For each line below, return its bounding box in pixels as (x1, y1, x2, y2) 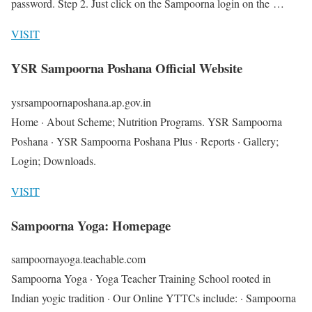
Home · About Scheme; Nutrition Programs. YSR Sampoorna (11, 114, 282, 129)
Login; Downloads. (11, 153, 96, 168)
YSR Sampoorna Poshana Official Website (11, 58, 242, 78)
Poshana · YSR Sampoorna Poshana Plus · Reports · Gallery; (11, 133, 279, 148)
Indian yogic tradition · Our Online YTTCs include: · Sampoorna (11, 290, 296, 306)
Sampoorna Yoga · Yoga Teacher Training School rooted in (11, 271, 271, 286)
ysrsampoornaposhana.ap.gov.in (11, 94, 151, 109)
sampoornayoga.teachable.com (11, 251, 146, 267)
